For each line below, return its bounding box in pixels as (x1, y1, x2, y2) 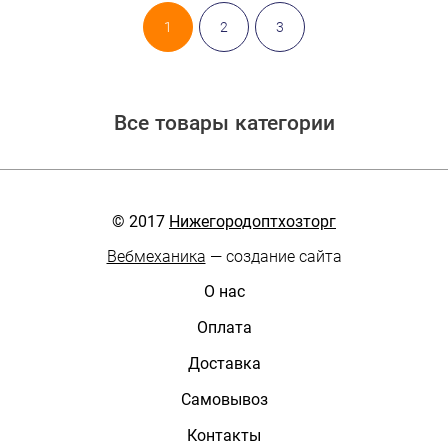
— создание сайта (205, 246, 342, 266)
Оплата (196, 317, 252, 337)
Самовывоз (180, 389, 268, 409)
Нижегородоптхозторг (169, 211, 336, 231)
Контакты (187, 425, 261, 445)
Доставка (187, 353, 261, 373)
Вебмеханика (106, 246, 206, 266)
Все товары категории (113, 111, 335, 135)
